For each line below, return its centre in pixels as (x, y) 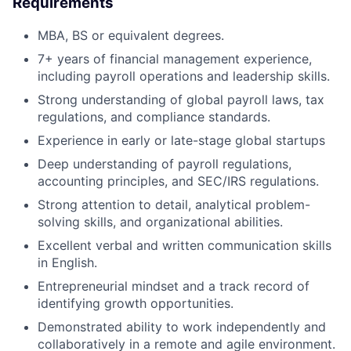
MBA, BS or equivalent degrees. (131, 35)
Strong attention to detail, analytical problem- (174, 204)
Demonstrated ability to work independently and (182, 326)
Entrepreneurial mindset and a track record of (174, 286)
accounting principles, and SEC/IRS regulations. (178, 181)
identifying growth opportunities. (136, 303)
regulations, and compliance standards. (154, 116)
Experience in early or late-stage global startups (181, 140)
